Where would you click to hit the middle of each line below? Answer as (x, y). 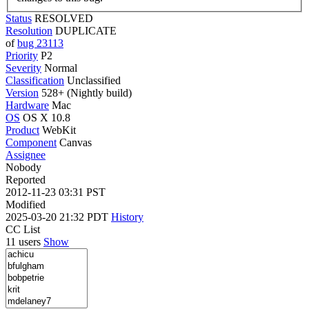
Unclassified (94, 80)
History (127, 217)
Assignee (26, 154)
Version (22, 92)
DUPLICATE (86, 30)
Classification (35, 80)
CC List (23, 229)
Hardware (27, 105)
